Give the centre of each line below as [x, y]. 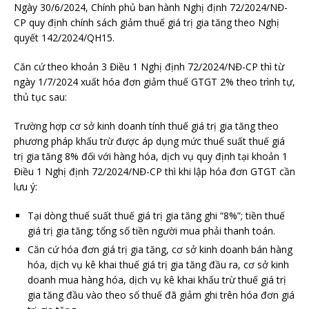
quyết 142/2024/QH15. [64, 38]
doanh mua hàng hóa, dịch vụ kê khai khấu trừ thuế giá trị [157, 280]
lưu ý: [26, 187]
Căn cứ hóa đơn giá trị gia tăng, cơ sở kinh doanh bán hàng [160, 250]
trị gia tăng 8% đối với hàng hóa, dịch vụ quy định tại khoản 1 [151, 157]
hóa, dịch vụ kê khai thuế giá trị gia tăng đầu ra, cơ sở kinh [158, 265]
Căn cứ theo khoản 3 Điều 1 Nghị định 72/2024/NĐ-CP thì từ [149, 67]
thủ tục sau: [40, 97]
